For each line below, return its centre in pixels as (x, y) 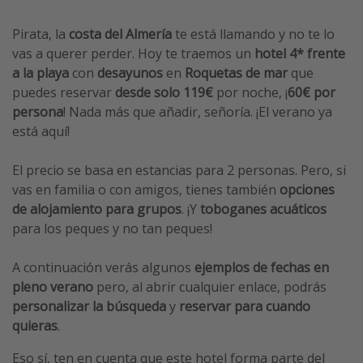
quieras (35, 325)
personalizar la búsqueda (91, 306)
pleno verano (54, 286)
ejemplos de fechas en (262, 267)
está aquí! (41, 131)
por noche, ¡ (252, 92)
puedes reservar (64, 92)
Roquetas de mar (236, 73)
